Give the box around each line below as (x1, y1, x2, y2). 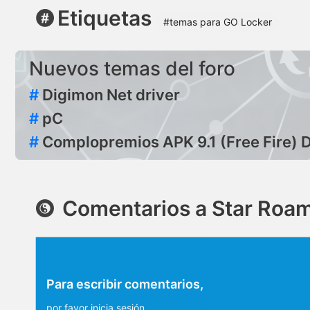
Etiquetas (57, 5, 152, 30)
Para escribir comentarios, (46, 276, 203, 291)
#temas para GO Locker (163, 15, 272, 28)
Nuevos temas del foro (29, 56, 235, 80)
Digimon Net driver (42, 85, 180, 104)
